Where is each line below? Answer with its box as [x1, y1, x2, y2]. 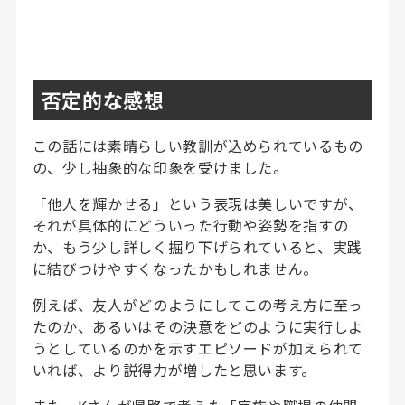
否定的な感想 [41, 84, 165, 114]
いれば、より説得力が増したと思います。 [32, 358, 316, 381]
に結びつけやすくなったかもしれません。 [32, 257, 318, 279]
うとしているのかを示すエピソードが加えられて [32, 336, 363, 359]
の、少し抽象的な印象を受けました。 [32, 155, 288, 178]
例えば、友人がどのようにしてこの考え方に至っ [32, 293, 363, 316]
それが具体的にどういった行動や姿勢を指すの [32, 213, 349, 236]
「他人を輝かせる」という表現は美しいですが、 [32, 192, 363, 214]
